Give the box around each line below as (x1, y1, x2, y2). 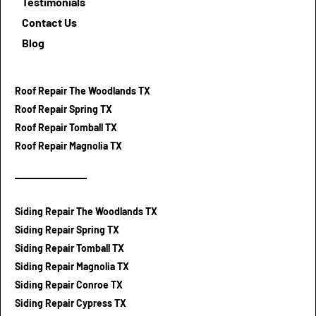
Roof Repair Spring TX (15, 102, 112, 115)
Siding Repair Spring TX (15, 223, 119, 236)
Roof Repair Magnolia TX (15, 139, 122, 152)
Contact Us (22, 15, 77, 29)
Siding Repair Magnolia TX (15, 260, 129, 272)
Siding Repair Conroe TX (15, 278, 123, 291)
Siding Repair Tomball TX (15, 241, 124, 254)
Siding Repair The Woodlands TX (15, 205, 157, 217)
